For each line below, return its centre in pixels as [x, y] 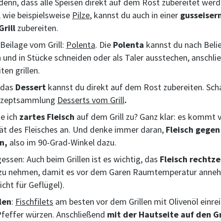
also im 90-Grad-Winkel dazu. [62, 142]
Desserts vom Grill [91, 100]
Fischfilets [34, 202]
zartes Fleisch [47, 117]
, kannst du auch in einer [135, 15]
